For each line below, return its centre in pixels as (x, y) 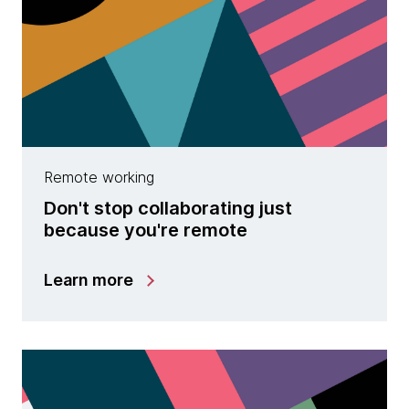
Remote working (99, 178)
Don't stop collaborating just (168, 209)
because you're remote (146, 231)
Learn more (89, 280)
